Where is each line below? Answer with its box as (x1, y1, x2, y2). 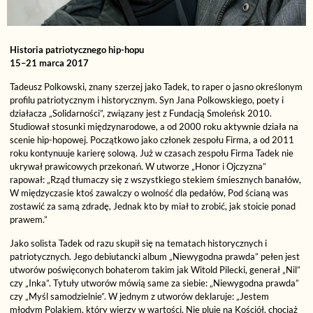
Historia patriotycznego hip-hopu (10, 44, 145, 56)
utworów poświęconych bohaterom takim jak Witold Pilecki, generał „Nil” (10, 264, 301, 276)
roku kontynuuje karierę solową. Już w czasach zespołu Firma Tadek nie (10, 147, 294, 159)
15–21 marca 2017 (10, 57, 89, 69)
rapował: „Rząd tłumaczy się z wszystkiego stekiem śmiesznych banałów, (10, 174, 302, 186)
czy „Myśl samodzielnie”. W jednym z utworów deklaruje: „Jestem (10, 291, 270, 303)
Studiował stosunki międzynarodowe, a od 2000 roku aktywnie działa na (10, 121, 299, 133)
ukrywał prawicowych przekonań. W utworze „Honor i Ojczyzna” (10, 161, 267, 173)
